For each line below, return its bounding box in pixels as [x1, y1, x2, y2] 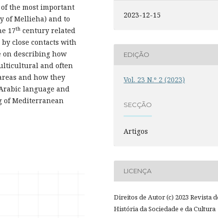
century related [20, 26, 75, 36]
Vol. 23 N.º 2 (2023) [124, 74, 185, 84]
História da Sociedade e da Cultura [114, 204, 216, 213]
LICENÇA [124, 167, 152, 175]
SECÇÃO [124, 101, 152, 109]
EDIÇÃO [124, 51, 150, 59]
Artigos [124, 126, 148, 136]
